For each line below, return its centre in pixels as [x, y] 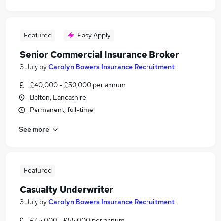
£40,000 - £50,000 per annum [78, 85]
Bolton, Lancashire [58, 97]
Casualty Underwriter [67, 190]
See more [34, 129]
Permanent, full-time [61, 110]
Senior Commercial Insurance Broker [99, 55]
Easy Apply [94, 35]
